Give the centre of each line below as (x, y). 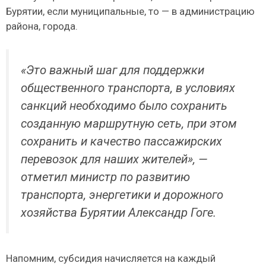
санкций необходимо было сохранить (124, 105)
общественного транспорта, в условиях (128, 88)
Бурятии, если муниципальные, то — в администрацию (130, 12)
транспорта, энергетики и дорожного (122, 194)
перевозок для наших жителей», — (114, 159)
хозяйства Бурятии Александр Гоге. (118, 212)
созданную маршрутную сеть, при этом (129, 123)
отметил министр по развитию (105, 177)
